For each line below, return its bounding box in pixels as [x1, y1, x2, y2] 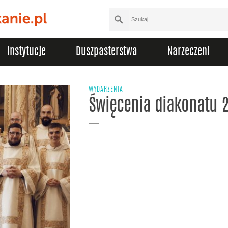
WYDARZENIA [89, 86, 123, 93]
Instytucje [7, 47, 46, 58]
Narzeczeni [167, 47, 210, 58]
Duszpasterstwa [76, 47, 137, 58]
